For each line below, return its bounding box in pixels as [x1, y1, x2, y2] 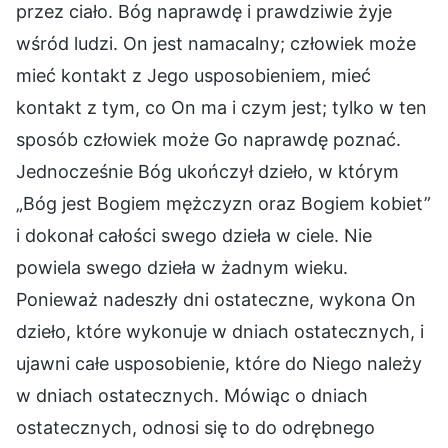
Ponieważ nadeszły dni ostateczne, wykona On [16, 288, 416, 310]
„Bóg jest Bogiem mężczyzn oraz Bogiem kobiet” [16, 192, 431, 214]
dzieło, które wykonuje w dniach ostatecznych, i [16, 320, 424, 342]
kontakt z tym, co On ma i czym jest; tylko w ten [16, 96, 427, 118]
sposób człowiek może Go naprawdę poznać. [16, 128, 401, 150]
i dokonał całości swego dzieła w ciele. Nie [16, 224, 372, 246]
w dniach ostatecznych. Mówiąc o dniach [16, 384, 368, 406]
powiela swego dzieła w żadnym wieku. [16, 256, 348, 278]
